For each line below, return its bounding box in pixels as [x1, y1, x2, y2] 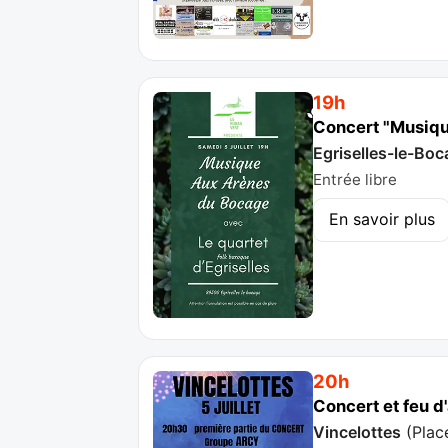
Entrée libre [313, 170, 398, 190]
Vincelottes [313, 422, 402, 443]
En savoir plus [328, 209, 435, 230]
